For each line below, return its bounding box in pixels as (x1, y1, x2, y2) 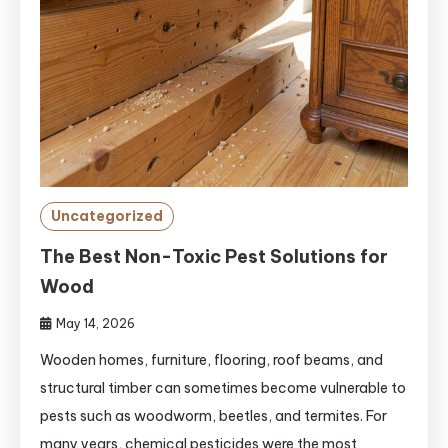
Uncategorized (51, 207, 163, 225)
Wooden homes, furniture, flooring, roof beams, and (40, 351, 383, 369)
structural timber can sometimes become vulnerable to (40, 379, 406, 397)
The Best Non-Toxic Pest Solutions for (40, 245, 388, 268)
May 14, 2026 (56, 316, 135, 331)
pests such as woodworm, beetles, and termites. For (40, 407, 387, 425)
